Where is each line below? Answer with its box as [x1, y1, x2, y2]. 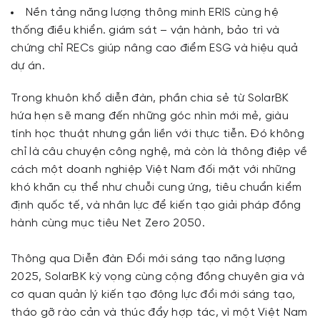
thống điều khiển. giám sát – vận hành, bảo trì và [11, 24, 280, 36]
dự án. [11, 60, 45, 72]
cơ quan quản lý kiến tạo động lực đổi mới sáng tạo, [11, 289, 296, 301]
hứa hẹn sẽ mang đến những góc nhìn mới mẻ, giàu [11, 110, 289, 122]
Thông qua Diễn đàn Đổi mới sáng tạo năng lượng [11, 253, 286, 265]
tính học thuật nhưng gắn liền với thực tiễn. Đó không [11, 128, 304, 140]
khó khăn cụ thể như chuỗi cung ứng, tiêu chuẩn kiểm [11, 181, 302, 194]
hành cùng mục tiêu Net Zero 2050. [11, 217, 205, 229]
